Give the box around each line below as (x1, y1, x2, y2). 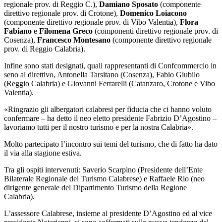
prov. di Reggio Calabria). (4, 44, 85, 53)
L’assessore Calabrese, (4, 209, 76, 218)
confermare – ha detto (4, 113, 72, 122)
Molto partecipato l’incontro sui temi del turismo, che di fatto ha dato (4, 139, 218, 148)
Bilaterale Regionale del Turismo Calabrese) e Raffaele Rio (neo (4, 174, 205, 183)
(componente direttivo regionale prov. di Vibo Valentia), (4, 17, 178, 26)
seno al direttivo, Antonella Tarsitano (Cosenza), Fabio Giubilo (4, 70, 200, 79)
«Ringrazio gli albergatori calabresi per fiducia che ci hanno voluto (4, 105, 212, 113)
